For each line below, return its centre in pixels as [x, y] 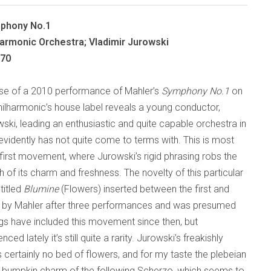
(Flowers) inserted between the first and [144, 189]
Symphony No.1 [195, 91]
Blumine [41, 189]
